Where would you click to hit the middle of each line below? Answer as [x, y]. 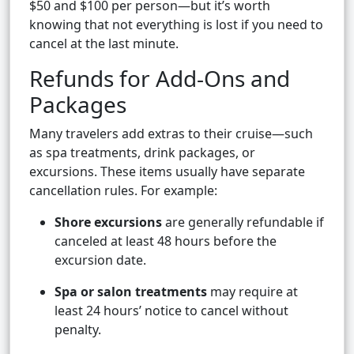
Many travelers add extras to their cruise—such [171, 134]
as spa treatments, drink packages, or [142, 153]
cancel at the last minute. [104, 44]
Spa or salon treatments [131, 292]
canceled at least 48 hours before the [166, 241]
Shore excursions [108, 222]
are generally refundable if [243, 222]
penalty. [78, 330]
